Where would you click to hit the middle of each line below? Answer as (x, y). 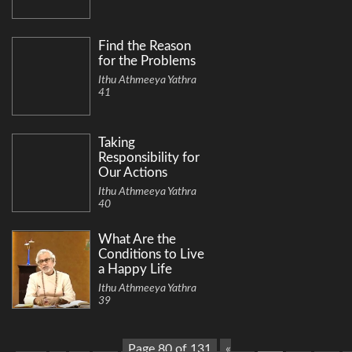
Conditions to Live (151, 255)
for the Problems (147, 61)
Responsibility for (149, 158)
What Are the (137, 240)
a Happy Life (135, 269)
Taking (117, 143)
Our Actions (133, 173)
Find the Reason (145, 46)
